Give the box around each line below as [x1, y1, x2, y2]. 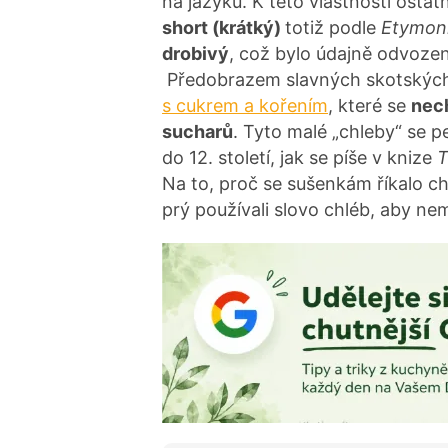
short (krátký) [162, 16, 285, 38]
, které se [328, 94, 411, 116]
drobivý [162, 42, 229, 64]
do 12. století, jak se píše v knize [162, 146, 437, 168]
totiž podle [285, 16, 381, 38]
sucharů [162, 120, 233, 142]
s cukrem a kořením [162, 94, 328, 116]
